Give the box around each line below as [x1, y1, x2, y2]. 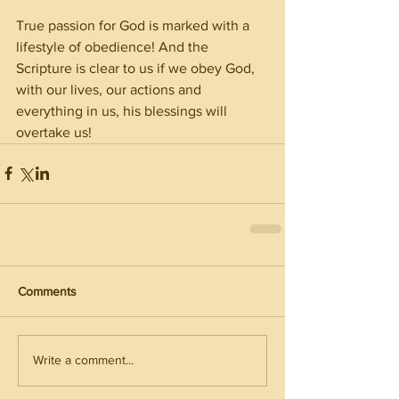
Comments [18, 283, 77, 298]
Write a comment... [33, 353, 134, 368]
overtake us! [16, 124, 92, 140]
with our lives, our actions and [16, 81, 205, 97]
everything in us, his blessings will [16, 102, 231, 118]
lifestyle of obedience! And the [16, 38, 212, 54]
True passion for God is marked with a [16, 17, 253, 33]
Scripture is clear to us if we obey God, [16, 60, 258, 76]
